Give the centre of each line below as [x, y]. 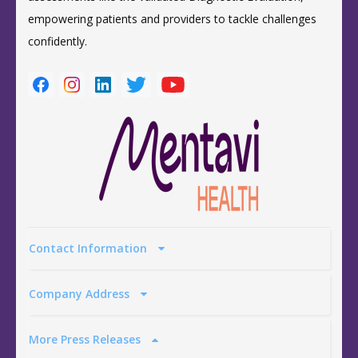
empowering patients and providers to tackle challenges [172, 18]
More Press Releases [86, 339]
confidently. [58, 41]
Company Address [81, 293]
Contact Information [89, 248]
